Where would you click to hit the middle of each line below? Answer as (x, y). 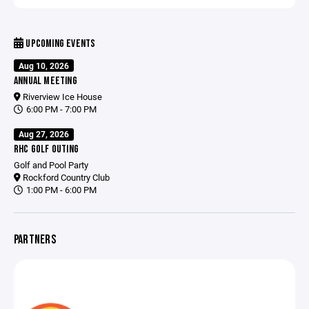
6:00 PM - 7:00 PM (60, 108)
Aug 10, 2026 (44, 65)
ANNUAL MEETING (46, 81)
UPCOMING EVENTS (60, 44)
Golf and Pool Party (51, 165)
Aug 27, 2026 (44, 134)
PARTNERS (35, 240)
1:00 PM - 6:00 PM (60, 190)
